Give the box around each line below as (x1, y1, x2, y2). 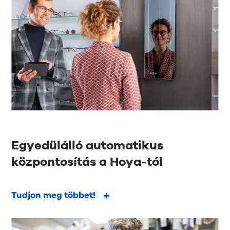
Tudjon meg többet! (11, 189, 96, 202)
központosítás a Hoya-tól (11, 154, 163, 170)
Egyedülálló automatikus (11, 137, 164, 154)
